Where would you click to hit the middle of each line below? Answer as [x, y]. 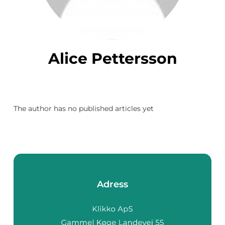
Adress [113, 184]
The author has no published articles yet [84, 108]
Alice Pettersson [118, 59]
